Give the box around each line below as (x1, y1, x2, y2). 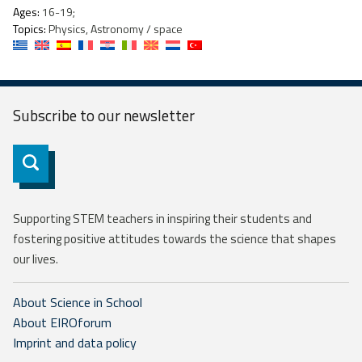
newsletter (124, 103, 195, 128)
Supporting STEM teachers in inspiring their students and (13, 209, 312, 229)
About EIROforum (13, 313, 112, 333)
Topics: (13, 20, 46, 38)
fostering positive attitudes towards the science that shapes (13, 229, 336, 249)
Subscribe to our (13, 103, 124, 128)
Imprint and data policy (13, 333, 137, 353)
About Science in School (13, 293, 142, 313)
